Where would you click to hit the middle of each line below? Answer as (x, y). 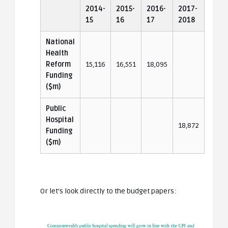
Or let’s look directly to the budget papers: (108, 191)
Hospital (60, 120)
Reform (58, 64)
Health (57, 53)
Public (56, 108)
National (60, 42)
